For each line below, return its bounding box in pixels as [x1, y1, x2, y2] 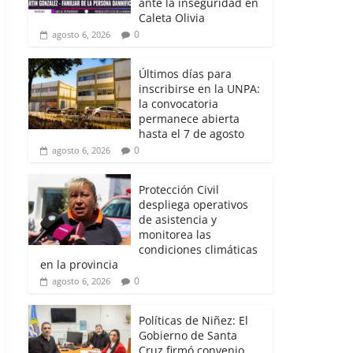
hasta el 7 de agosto [139, 125, 244, 141]
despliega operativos [139, 196, 248, 212]
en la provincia [40, 256, 118, 272]
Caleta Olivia [139, 9, 205, 25]
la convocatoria [139, 95, 218, 111]
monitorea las [139, 226, 211, 242]
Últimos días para [139, 65, 232, 81]
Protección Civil [139, 181, 219, 197]
